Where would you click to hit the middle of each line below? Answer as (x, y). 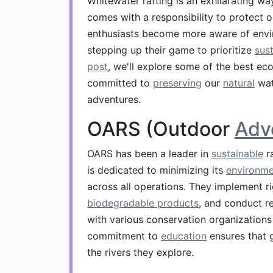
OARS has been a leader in (149, 154)
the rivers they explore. (140, 252)
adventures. (114, 99)
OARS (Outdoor (161, 129)
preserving (177, 83)
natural (239, 83)
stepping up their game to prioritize (171, 50)
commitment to (124, 236)
